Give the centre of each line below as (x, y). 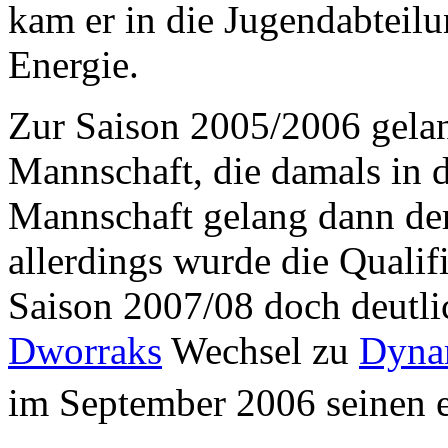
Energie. (73, 64)
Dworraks (85, 350)
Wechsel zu (260, 350)
